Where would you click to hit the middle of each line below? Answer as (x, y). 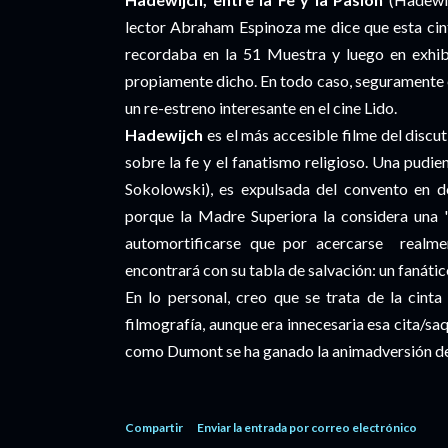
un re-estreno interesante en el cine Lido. (262, 107)
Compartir (154, 427)
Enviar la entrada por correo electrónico (307, 427)
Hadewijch (166, 134)
